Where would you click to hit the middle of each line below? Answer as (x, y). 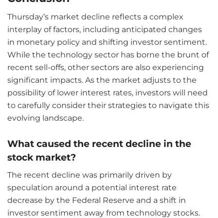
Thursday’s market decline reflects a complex (95, 17)
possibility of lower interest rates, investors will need (108, 92)
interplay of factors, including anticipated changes (105, 29)
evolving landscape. (45, 118)
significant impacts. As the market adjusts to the (102, 80)
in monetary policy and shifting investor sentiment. (107, 42)
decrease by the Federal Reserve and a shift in (97, 200)
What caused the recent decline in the (99, 144)
